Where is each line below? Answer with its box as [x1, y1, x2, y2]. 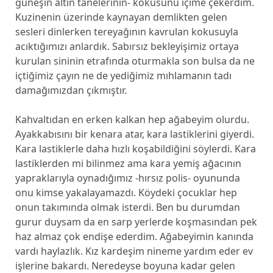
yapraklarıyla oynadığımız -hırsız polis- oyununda [15, 171, 240, 185]
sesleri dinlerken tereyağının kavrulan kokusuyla [15, 25, 238, 38]
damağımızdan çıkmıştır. [15, 83, 127, 97]
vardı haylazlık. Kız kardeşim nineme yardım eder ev [15, 244, 253, 258]
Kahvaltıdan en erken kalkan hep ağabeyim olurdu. [15, 113, 249, 126]
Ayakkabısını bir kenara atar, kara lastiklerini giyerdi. [15, 127, 254, 141]
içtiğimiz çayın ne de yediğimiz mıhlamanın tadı [15, 69, 232, 82]
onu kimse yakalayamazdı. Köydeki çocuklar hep [15, 186, 237, 199]
